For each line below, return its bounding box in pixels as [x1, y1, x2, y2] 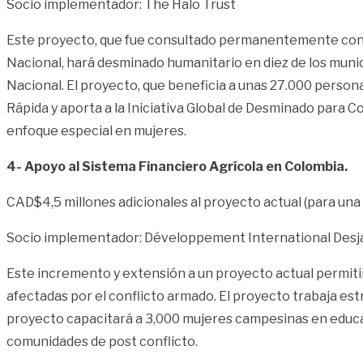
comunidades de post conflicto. [6, 333, 198, 349]
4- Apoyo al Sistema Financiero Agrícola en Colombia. [6, 158, 348, 174]
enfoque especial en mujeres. [6, 122, 186, 139]
